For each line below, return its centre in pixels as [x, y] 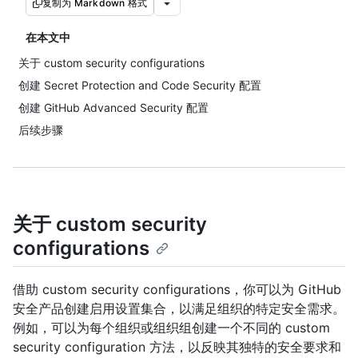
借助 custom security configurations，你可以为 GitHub [177, 290]
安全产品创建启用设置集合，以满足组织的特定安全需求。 [179, 309]
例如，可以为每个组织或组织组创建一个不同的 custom [171, 328]
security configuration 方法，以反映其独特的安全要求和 [177, 347]
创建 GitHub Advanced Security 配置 [113, 107]
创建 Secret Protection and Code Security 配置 [140, 85]
